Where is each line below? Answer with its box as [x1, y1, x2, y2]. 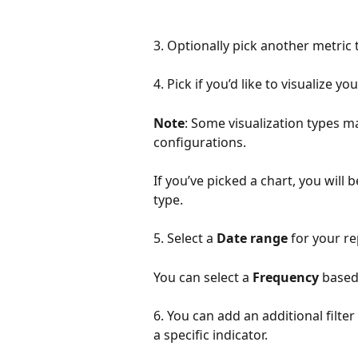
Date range [217, 229, 288, 248]
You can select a [153, 268, 253, 286]
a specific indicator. [153, 326, 271, 344]
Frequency [253, 268, 319, 286]
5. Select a [153, 229, 217, 248]
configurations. [153, 133, 249, 151]
